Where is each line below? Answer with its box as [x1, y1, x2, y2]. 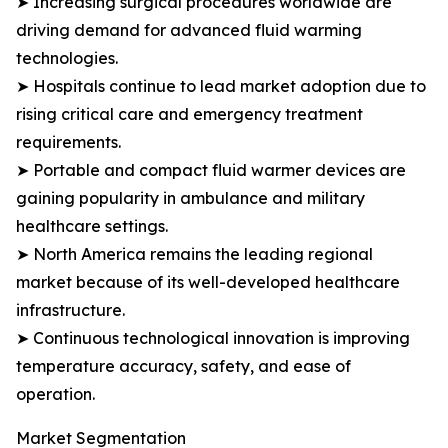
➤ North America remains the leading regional [16, 244, 373, 264]
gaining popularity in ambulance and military [16, 188, 365, 208]
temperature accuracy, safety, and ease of [16, 356, 351, 376]
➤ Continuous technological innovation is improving [16, 328, 410, 348]
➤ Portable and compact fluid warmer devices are [16, 160, 406, 180]
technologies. [16, 48, 118, 68]
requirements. [16, 132, 121, 152]
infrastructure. [16, 300, 125, 320]
